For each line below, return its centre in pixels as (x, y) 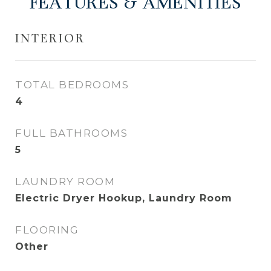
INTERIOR (50, 40)
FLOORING (47, 230)
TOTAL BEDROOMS (72, 85)
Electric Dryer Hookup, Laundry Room (124, 198)
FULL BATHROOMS (71, 133)
